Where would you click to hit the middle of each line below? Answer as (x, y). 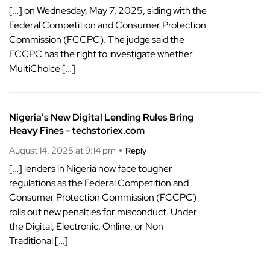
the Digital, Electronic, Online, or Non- (88, 226)
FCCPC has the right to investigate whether (101, 54)
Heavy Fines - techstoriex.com (77, 130)
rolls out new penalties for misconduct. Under (103, 212)
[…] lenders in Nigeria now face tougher (91, 168)
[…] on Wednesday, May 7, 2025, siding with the (108, 10)
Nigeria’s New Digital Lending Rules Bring (101, 117)
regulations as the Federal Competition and (99, 183)
